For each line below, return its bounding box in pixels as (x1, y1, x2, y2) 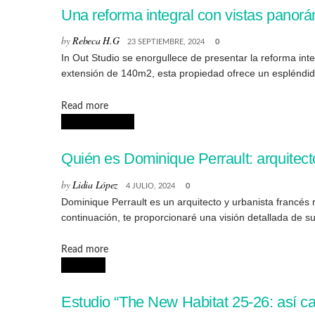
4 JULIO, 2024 (126, 181, 176, 190)
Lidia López (72, 177, 118, 191)
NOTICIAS (61, 261, 105, 270)
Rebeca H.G (72, 34, 120, 48)
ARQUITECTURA (61, 117, 134, 126)
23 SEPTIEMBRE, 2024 (127, 38, 205, 46)
